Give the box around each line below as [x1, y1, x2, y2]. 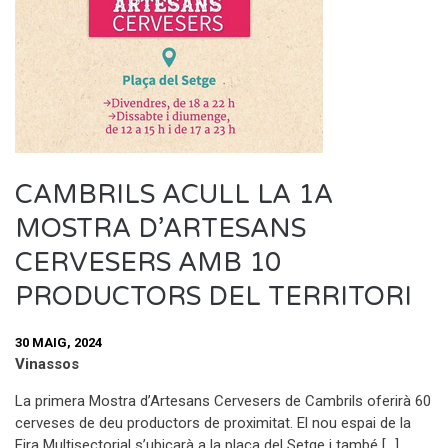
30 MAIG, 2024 [15, 335, 102, 351]
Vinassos [15, 354, 79, 373]
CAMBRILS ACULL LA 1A [15, 178, 333, 210]
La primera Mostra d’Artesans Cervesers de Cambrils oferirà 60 [15, 391, 431, 410]
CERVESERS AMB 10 [15, 246, 281, 278]
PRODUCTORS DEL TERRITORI [15, 280, 412, 312]
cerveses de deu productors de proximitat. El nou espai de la [15, 413, 411, 432]
